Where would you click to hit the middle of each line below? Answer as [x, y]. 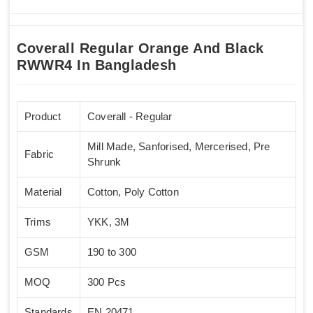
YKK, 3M [109, 222]
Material [43, 192]
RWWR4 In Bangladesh [97, 65]
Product [43, 117]
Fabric [39, 154]
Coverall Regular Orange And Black [140, 48]
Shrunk [104, 162]
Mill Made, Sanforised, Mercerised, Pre [179, 147]
